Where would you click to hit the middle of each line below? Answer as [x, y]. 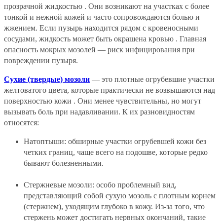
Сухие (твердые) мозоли [47, 79]
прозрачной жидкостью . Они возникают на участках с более [107, 6]
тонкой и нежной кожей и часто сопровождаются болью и [102, 17]
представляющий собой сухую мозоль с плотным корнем [120, 195]
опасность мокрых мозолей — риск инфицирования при [99, 49]
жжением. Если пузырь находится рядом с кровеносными [101, 28]
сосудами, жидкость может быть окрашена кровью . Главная [105, 38]
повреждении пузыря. [41, 60]
